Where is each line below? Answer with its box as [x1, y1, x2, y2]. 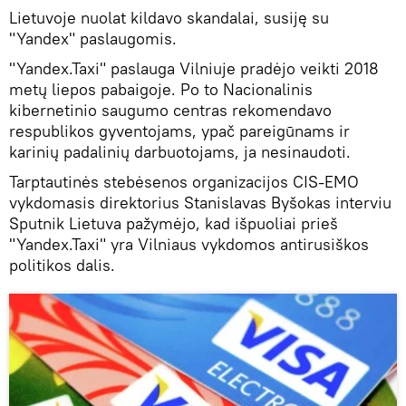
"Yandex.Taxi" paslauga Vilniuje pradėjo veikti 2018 [9, 57, 379, 79]
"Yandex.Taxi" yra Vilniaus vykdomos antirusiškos [9, 233, 369, 255]
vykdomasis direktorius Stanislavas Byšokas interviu [9, 191, 391, 213]
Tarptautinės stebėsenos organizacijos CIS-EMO [9, 170, 359, 192]
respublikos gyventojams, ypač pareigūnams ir [9, 120, 350, 141]
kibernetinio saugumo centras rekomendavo [9, 99, 332, 121]
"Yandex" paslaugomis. [9, 27, 177, 49]
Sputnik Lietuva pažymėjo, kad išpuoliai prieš [9, 212, 338, 234]
